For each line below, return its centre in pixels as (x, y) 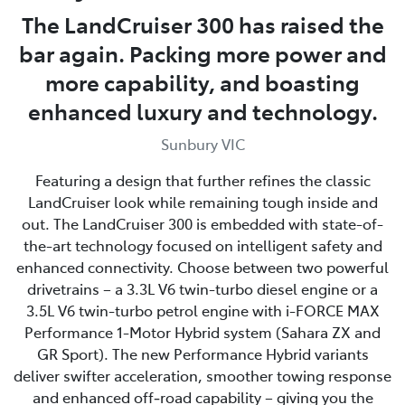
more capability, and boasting (202, 81)
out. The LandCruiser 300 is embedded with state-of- (202, 223)
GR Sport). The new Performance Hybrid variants (202, 353)
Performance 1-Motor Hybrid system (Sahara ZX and (202, 331)
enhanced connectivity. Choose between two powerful (202, 266)
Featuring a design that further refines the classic (202, 179)
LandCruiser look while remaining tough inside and (202, 201)
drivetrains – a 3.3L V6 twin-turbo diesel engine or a (202, 288)
